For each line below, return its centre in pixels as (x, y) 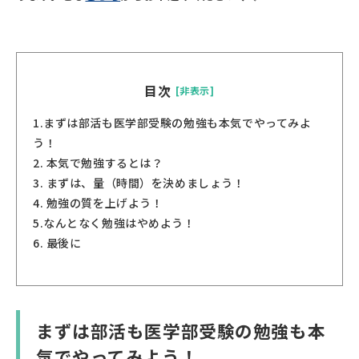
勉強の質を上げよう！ (103, 202)
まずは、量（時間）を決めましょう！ (144, 182)
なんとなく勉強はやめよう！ (119, 222)
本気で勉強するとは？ (103, 162)
